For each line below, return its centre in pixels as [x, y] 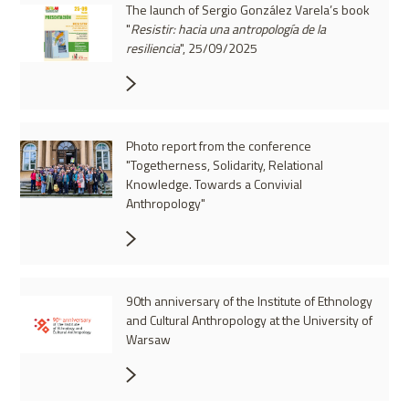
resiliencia [153, 48]
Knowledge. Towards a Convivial [214, 184]
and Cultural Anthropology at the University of [249, 320]
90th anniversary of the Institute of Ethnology [249, 301]
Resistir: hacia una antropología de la [228, 29]
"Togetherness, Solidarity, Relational [225, 165]
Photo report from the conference [219, 146]
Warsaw [148, 340]
